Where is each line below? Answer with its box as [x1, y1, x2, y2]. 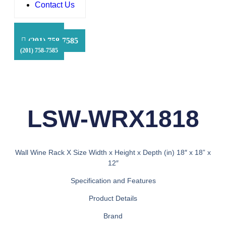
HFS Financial [21, 18, 71, 27]
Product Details [89, 194, 137, 203]
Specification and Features [70, 177, 156, 185]
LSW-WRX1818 [27, 105, 199, 132]
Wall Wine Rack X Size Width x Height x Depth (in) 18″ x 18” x [15, 148, 211, 157]
